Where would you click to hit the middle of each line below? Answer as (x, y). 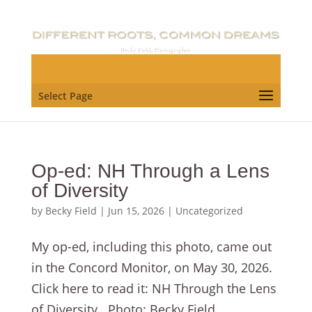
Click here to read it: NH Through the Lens (154, 289)
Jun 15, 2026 (136, 211)
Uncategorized (209, 211)
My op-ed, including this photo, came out (151, 247)
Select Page (65, 96)
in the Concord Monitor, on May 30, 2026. (151, 268)
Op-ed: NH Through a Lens (150, 171)
